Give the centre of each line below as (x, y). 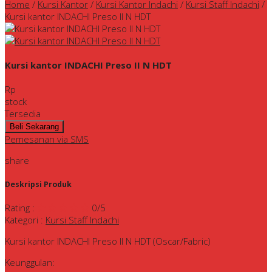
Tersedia (23, 113)
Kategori (22, 220)
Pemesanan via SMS (47, 139)
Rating (17, 208)
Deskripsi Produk (38, 184)
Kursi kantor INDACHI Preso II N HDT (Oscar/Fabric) (108, 241)
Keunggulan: (30, 263)
